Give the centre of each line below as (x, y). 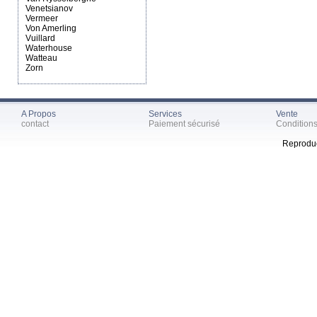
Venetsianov (49, 8)
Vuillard (40, 38)
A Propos (39, 114)
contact (35, 124)
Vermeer (42, 18)
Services (165, 114)
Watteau (41, 58)
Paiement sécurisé (184, 124)
